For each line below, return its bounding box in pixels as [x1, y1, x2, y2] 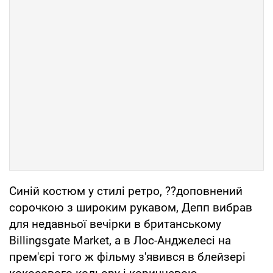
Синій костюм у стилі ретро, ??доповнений [9, 183, 243, 198]
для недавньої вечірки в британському [9, 216, 221, 231]
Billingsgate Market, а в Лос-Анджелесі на [9, 233, 231, 247]
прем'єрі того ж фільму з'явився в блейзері [9, 249, 246, 264]
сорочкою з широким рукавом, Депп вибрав [9, 200, 252, 214]
